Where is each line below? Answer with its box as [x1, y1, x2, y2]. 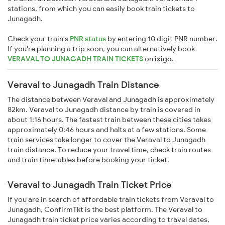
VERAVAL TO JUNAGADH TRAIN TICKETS [8, 54, 145, 64]
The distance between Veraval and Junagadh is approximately [8, 95, 214, 104]
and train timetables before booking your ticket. [8, 155, 169, 165]
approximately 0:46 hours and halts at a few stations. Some [8, 125, 206, 135]
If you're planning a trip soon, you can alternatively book [8, 44, 195, 54]
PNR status [70, 34, 106, 44]
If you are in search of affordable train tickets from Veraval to [8, 195, 214, 204]
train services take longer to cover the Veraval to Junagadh [8, 135, 205, 145]
